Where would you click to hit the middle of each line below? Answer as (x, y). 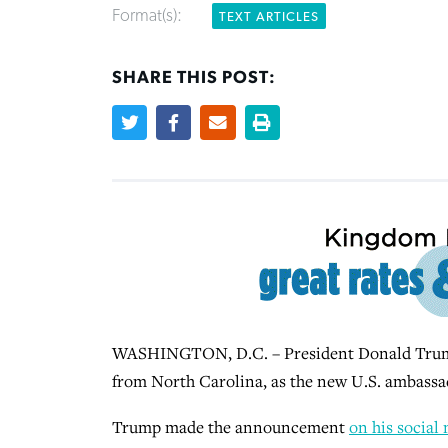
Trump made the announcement (230, 426)
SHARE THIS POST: (194, 78)
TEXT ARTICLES (269, 17)
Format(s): (149, 16)
